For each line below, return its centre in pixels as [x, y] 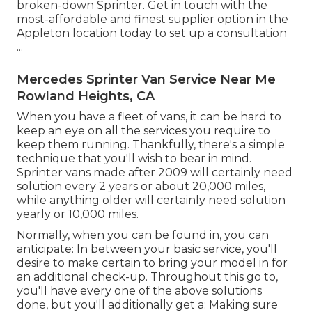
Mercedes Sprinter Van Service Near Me [146, 79]
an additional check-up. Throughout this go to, [147, 276]
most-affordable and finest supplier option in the [153, 19]
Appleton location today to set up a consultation [152, 33]
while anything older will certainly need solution [151, 200]
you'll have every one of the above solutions [139, 290]
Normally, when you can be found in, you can [143, 235]
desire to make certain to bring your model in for [152, 263]
